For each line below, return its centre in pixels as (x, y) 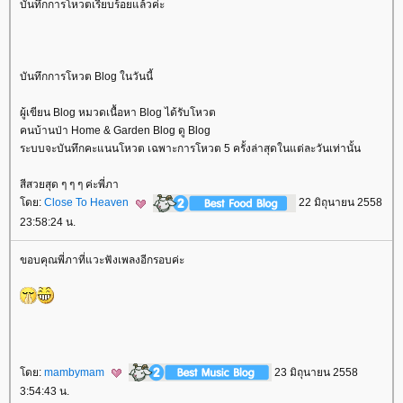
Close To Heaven (88, 203)
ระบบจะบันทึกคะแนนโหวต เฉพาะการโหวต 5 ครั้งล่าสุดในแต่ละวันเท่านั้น (190, 149)
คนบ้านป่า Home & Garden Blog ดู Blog (115, 131)
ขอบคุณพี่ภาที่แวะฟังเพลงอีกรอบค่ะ (102, 260)
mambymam (76, 372)
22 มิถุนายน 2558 (339, 203)
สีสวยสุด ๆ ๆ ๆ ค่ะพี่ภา (69, 185)
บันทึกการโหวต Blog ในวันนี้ (86, 77)
